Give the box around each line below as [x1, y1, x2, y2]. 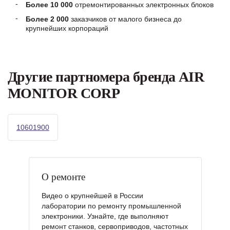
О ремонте [41, 171, 85, 182]
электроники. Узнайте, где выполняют [41, 212, 168, 220]
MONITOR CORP [8, 85, 120, 101]
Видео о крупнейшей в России [41, 191, 143, 200]
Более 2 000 [26, 15, 69, 23]
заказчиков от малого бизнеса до [69, 15, 182, 23]
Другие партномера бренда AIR [8, 69, 204, 85]
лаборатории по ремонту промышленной [41, 202, 181, 210]
